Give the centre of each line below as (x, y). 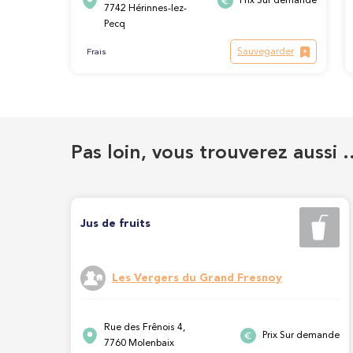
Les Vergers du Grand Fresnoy (197, 279)
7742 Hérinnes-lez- (145, 9)
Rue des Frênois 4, (145, 327)
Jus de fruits (115, 224)
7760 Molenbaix (139, 343)
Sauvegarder (266, 52)
